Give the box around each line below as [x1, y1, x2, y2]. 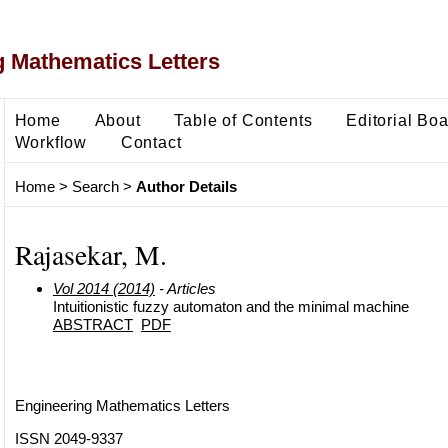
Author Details [135, 178, 237, 196]
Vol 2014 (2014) [52, 279, 155, 297]
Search [71, 178, 119, 196]
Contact [120, 132, 182, 151]
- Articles [154, 279, 216, 297]
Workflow [14, 132, 88, 151]
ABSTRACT [52, 315, 133, 333]
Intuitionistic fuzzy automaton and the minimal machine [52, 297, 409, 315]
